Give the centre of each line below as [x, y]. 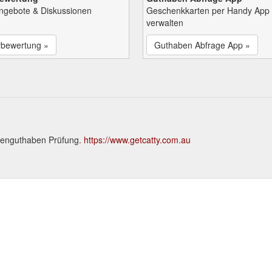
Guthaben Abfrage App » [202, 45]
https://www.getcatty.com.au [137, 139]
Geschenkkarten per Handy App [208, 10]
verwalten [165, 22]
